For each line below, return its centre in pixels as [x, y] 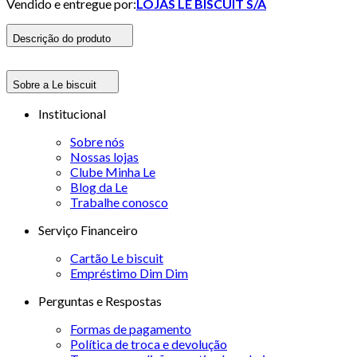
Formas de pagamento [131, 328]
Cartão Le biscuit [117, 257]
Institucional [72, 113]
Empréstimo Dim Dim [129, 273]
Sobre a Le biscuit [55, 84]
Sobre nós [97, 141]
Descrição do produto [62, 38]
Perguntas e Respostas [100, 300]
